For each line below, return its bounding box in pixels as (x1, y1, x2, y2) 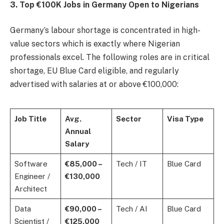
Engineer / (14, 172, 50, 181)
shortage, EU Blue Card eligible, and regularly (10, 66, 179, 76)
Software (14, 159, 47, 168)
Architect (14, 184, 47, 193)
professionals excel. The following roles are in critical (10, 52, 209, 62)
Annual (64, 127, 91, 136)
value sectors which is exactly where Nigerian (10, 39, 180, 49)
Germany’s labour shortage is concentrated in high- (10, 25, 200, 35)
